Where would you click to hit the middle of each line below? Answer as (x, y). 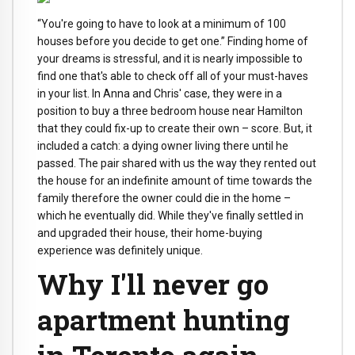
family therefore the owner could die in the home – (164, 198)
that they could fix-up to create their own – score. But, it (175, 128)
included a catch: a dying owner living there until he (163, 145)
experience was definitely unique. (120, 250)
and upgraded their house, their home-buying (150, 233)
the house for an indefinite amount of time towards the (175, 180)
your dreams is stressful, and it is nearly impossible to (170, 58)
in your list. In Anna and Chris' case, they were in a (160, 93)
